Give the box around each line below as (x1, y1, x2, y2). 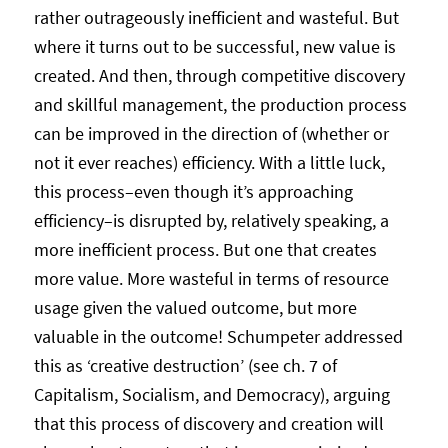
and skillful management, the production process (33, 92, 407, 116)
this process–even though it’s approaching (33, 179, 353, 203)
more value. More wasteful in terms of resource (33, 266, 389, 290)
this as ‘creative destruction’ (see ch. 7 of (33, 353, 337, 377)
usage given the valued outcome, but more (33, 295, 357, 319)
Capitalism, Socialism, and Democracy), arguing (33, 382, 390, 406)
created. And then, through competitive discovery (33, 63, 405, 87)
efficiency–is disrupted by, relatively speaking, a (33, 208, 389, 232)
